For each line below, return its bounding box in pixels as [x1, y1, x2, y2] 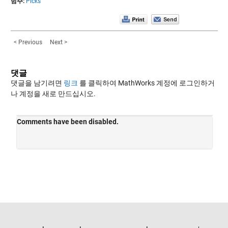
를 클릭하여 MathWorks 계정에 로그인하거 [77, 78, 215, 87]
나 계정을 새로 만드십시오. [10, 89, 96, 98]
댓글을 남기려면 [10, 78, 64, 87]
